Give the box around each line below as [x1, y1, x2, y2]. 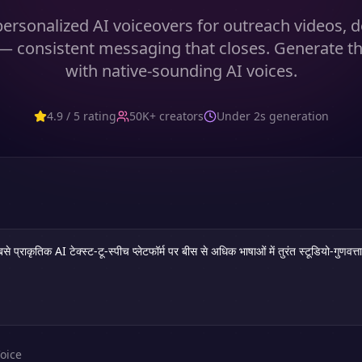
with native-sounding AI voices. [65, 60, 297, 82]
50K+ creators [128, 108, 204, 124]
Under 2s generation [216, 108, 329, 124]
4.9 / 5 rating [46, 108, 116, 124]
